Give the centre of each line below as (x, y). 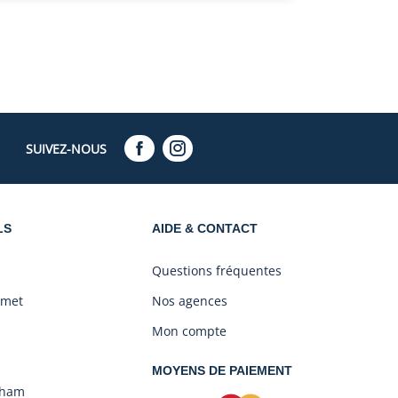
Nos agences (190, 301)
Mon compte (189, 331)
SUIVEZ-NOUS (66, 148)
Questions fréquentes (217, 271)
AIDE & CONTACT (205, 229)
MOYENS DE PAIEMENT (222, 371)
